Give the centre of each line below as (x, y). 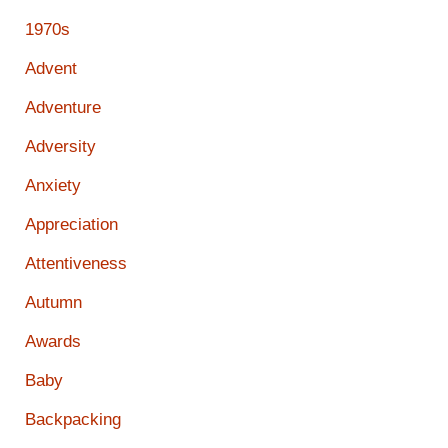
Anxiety (53, 186)
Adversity (60, 147)
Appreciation (71, 225)
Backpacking (73, 420)
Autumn (53, 303)
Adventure (63, 108)
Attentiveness (76, 264)
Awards (53, 342)
